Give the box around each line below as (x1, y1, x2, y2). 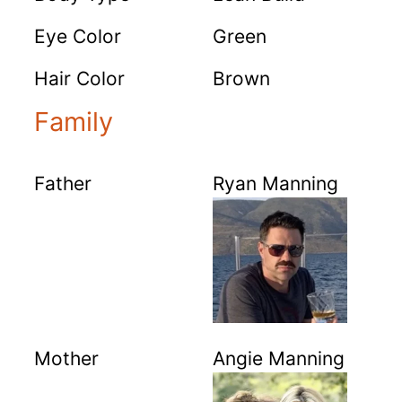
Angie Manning (213, 347, 345, 371)
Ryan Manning (213, 172, 338, 196)
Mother (34, 347, 99, 371)
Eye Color (34, 25, 121, 48)
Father (34, 172, 92, 196)
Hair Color (34, 67, 125, 91)
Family (34, 106, 113, 138)
